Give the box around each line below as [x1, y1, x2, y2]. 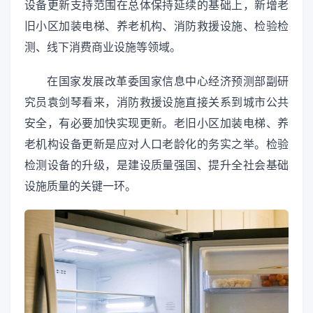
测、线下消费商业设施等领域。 [24, 39, 181, 54]
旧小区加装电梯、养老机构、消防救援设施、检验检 [24, 18, 289, 33]
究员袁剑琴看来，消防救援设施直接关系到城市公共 [24, 94, 289, 109]
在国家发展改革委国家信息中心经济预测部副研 [47, 73, 289, 88]
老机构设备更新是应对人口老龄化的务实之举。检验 [24, 136, 289, 151]
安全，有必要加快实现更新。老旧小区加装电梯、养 [24, 115, 289, 130]
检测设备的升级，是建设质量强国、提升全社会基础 [24, 157, 289, 172]
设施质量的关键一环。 [24, 178, 136, 193]
